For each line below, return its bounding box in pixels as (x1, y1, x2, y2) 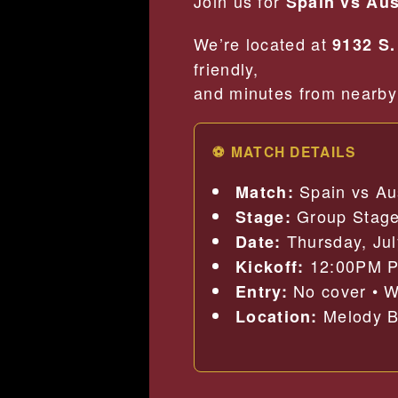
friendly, (194, 56, 259, 80)
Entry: (235, 279, 288, 303)
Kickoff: (235, 254, 305, 278)
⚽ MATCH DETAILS (212, 140, 356, 162)
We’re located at (194, 31, 333, 55)
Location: (235, 304, 318, 328)
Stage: (235, 204, 291, 228)
